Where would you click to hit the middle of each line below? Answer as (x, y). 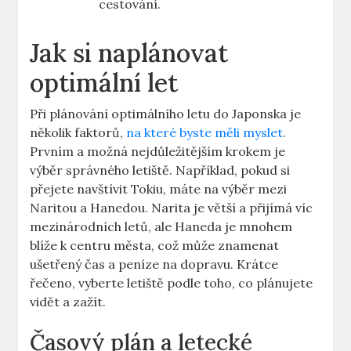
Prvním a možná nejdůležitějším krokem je (158, 152)
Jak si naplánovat (129, 53)
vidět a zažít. (68, 302)
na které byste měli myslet (205, 133)
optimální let (104, 83)
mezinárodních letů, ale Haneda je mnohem (161, 227)
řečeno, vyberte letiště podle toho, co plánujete (172, 283)
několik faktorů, (78, 133)
